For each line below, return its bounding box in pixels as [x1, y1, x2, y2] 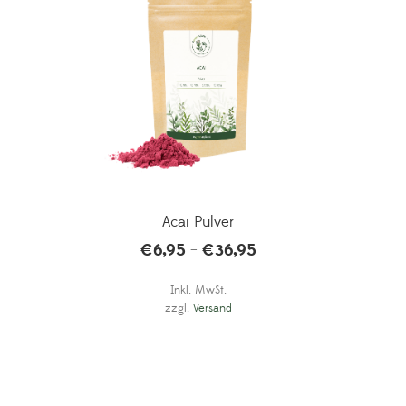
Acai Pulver [162, 212, 235, 233]
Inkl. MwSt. [169, 283, 227, 298]
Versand [192, 301, 232, 316]
